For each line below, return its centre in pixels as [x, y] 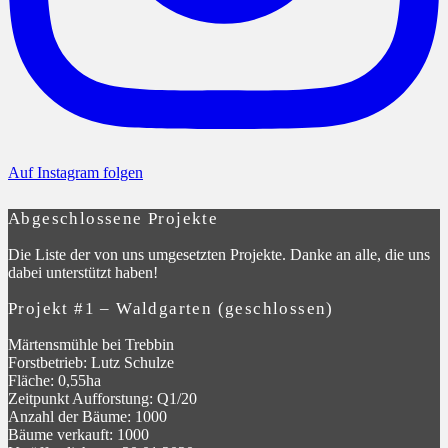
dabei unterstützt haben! [83, 272]
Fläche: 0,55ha [54, 380]
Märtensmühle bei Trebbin [91, 344]
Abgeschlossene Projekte [113, 218]
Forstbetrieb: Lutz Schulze [91, 362]
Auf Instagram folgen [75, 172]
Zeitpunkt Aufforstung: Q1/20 [102, 398]
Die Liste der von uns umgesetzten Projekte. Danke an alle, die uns [219, 254]
